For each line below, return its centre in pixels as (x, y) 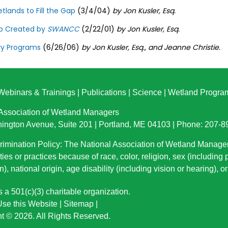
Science (147, 92)
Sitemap (79, 204)
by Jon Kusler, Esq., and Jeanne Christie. (150, 47)
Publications (104, 92)
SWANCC (63, 29)
